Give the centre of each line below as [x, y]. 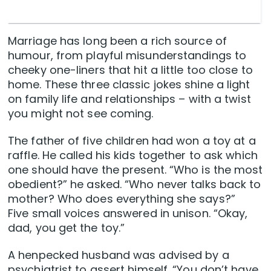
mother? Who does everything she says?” [122, 199]
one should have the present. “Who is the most [135, 170]
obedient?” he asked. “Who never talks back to [135, 184]
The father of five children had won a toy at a [132, 141]
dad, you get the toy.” [67, 228]
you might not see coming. [81, 114]
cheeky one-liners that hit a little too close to [130, 70]
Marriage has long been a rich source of [117, 41]
